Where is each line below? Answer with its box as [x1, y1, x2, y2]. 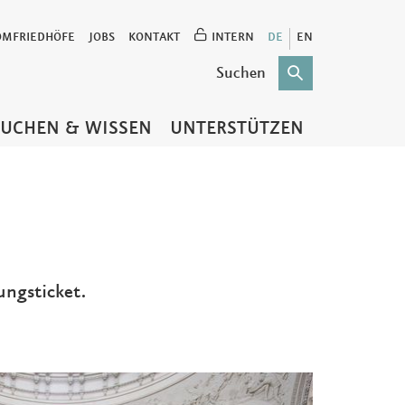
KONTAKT [128, 30, 180, 44]
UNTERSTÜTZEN [170, 118, 304, 140]
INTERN [208, 30, 254, 44]
